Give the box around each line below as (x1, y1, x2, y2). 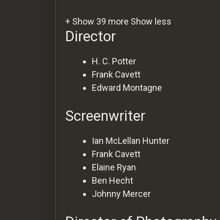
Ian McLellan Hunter (92, 135, 169, 146)
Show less (131, 16, 171, 27)
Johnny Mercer (92, 188, 151, 199)
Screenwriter (65, 107, 145, 124)
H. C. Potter (92, 55, 136, 66)
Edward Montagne (92, 82, 162, 93)
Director (65, 27, 116, 45)
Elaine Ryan (92, 162, 136, 172)
